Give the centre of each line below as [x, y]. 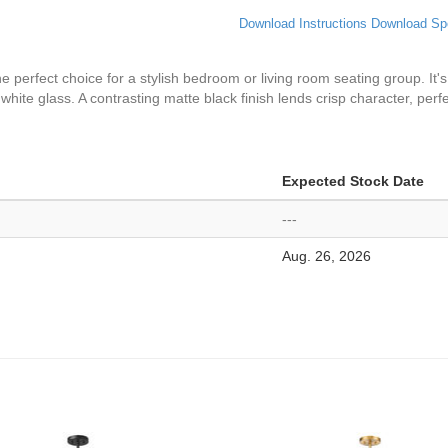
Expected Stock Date [353, 181]
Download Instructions [303, 23]
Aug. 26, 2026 [326, 256]
